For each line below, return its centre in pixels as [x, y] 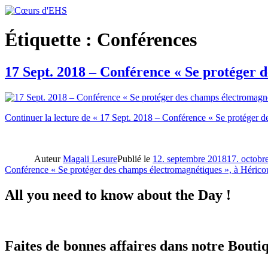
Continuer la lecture [42, 117]
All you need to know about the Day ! [118, 195]
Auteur [48, 159]
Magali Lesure [90, 159]
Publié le [135, 159]
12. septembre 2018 [190, 159]
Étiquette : [51, 40]
